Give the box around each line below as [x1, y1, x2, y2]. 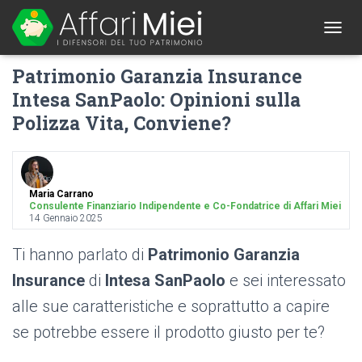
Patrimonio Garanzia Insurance [12, 64, 302, 88]
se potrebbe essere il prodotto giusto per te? [12, 322, 325, 342]
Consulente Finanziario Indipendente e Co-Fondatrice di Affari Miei [29, 200, 341, 212]
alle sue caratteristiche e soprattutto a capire [12, 297, 330, 316]
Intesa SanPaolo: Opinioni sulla [12, 87, 301, 112]
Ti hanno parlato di [12, 245, 148, 264]
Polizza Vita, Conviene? [12, 111, 231, 135]
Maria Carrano [29, 188, 94, 200]
